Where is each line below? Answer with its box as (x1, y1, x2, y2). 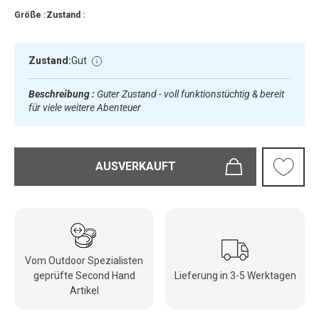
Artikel (69, 284, 99, 296)
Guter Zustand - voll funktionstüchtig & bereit (97, 88, 284, 100)
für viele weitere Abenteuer (28, 101, 141, 113)
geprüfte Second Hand (33, 269, 135, 281)
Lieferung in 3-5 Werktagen (174, 269, 296, 281)
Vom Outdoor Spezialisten (25, 254, 143, 266)
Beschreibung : (28, 88, 97, 100)
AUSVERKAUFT (95, 159, 176, 173)
